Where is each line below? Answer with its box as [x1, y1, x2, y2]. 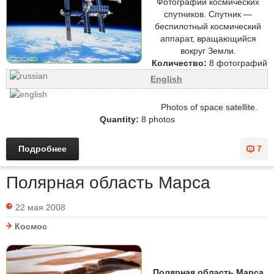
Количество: [151, 58, 207, 68]
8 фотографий [206, 58, 267, 68]
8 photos [138, 114, 175, 124]
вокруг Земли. [180, 46, 236, 56]
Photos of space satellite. [161, 102, 257, 112]
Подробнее [18, 144, 67, 154]
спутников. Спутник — [164, 9, 252, 19]
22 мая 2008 [15, 202, 65, 212]
